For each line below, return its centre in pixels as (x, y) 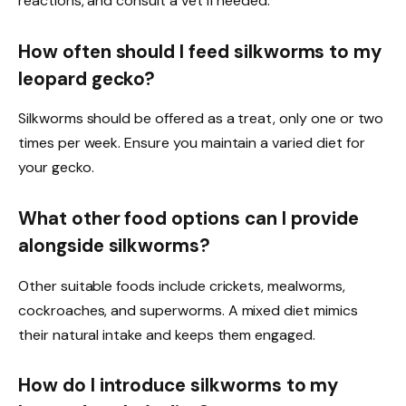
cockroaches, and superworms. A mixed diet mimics (188, 310)
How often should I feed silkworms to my (200, 52)
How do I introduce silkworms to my (179, 386)
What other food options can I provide (189, 219)
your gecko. (56, 168)
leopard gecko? (87, 79)
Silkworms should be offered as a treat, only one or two (201, 119)
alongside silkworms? (115, 246)
